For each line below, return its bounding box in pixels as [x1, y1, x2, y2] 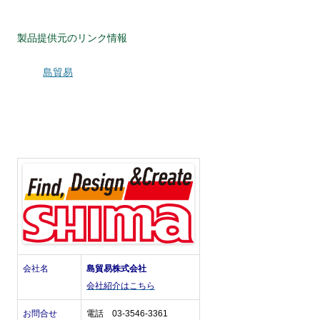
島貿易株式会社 [86, 264, 146, 274]
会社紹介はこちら [86, 281, 155, 291]
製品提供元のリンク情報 [17, 32, 127, 44]
